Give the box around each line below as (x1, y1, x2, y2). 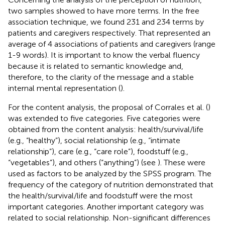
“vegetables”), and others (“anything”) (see (8, 157, 158, 167)
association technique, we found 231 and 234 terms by (8, 17, 204, 27)
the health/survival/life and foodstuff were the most (8, 190, 193, 200)
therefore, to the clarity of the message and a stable (8, 72, 194, 82)
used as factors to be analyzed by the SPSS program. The (8, 168, 211, 178)
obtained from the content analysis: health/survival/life (8, 124, 203, 134)
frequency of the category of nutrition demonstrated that (8, 179, 213, 189)
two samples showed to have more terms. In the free (8, 6, 199, 16)
